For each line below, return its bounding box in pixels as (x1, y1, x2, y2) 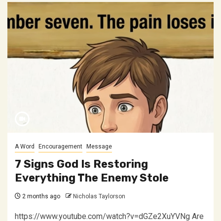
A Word (15, 143, 35, 150)
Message (86, 143, 112, 150)
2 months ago (21, 193, 60, 200)
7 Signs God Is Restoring (15, 157, 148, 171)
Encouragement (38, 143, 82, 150)
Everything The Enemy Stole (15, 171, 169, 184)
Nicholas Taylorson (73, 193, 125, 200)
